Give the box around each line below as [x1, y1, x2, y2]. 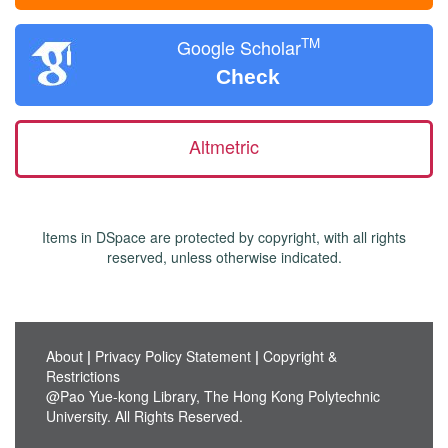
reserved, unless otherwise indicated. [106, 247, 342, 267]
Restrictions [45, 366, 120, 386]
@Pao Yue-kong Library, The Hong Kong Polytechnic [45, 386, 380, 406]
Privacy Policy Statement [94, 346, 251, 366]
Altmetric [189, 133, 259, 159]
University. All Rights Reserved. [45, 406, 243, 426]
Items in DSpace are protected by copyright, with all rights [42, 227, 406, 247]
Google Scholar [176, 34, 301, 60]
